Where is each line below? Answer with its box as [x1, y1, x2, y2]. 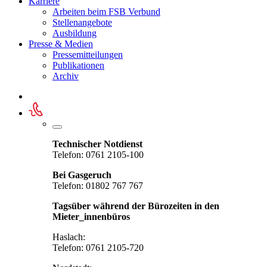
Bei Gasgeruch [52, 170, 111, 180]
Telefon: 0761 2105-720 [52, 243, 144, 253]
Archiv [52, 71, 79, 81]
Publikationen [52, 60, 104, 70]
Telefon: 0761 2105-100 [52, 150, 144, 160]
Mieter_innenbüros [52, 212, 130, 222]
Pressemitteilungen [52, 49, 123, 60]
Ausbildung [52, 28, 97, 38]
